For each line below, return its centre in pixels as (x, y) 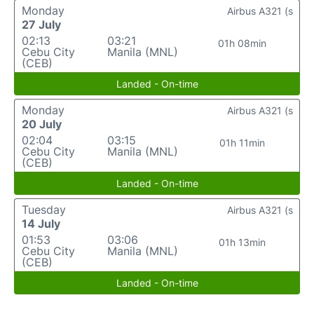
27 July (41, 25)
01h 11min (243, 143)
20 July (42, 124)
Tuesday (44, 210)
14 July (41, 224)
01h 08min (243, 43)
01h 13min (243, 243)
